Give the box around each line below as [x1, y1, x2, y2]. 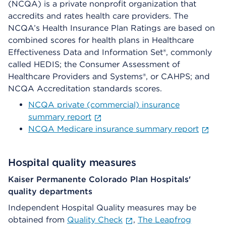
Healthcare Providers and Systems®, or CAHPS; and [8, 72, 210, 82]
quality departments [8, 187, 92, 197]
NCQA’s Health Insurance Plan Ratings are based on [8, 23, 215, 33]
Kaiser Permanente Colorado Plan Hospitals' [8, 175, 191, 185]
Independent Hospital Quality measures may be [8, 203, 196, 213]
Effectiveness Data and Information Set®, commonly [8, 47, 212, 58]
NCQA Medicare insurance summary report [28, 124, 199, 134]
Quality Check [67, 215, 123, 225]
